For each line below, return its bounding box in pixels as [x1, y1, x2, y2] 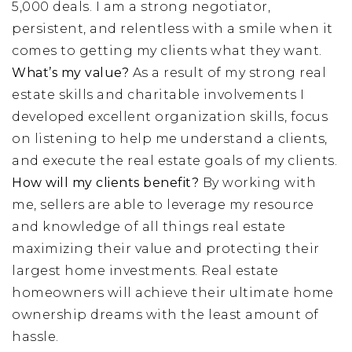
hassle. [12, 329, 59, 344]
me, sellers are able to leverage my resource [12, 197, 313, 212]
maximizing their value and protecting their [12, 241, 320, 256]
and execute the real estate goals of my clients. [12, 153, 337, 168]
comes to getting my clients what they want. [12, 43, 322, 58]
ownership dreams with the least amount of [12, 307, 319, 322]
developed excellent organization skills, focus [12, 109, 328, 124]
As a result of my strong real [129, 65, 326, 80]
